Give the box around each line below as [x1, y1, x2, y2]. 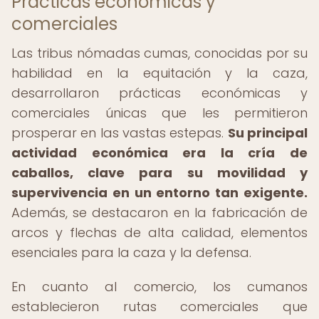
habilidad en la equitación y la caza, [11, 64, 308, 82]
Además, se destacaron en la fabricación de [11, 204, 308, 221]
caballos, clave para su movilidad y [11, 164, 308, 182]
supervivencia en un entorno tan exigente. [11, 184, 308, 202]
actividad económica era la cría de [11, 144, 308, 162]
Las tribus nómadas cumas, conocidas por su [11, 44, 308, 62]
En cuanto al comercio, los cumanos [11, 278, 308, 296]
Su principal [227, 124, 308, 142]
